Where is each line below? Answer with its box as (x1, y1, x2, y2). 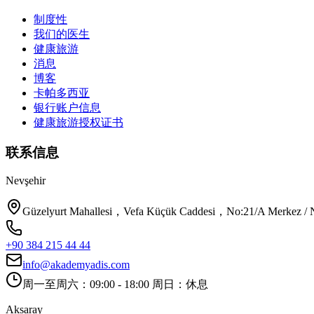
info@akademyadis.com (22, 259, 130, 271)
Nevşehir (6, 175, 46, 187)
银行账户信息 (34, 102, 101, 114)
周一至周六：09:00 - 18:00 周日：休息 (22, 278, 208, 291)
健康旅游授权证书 (34, 116, 123, 128)
